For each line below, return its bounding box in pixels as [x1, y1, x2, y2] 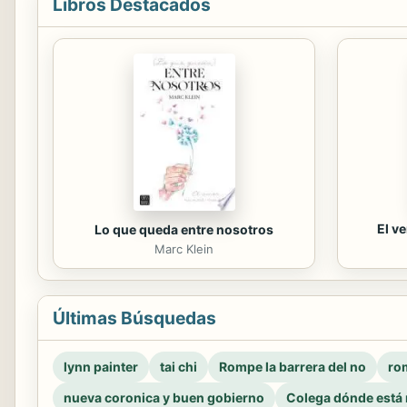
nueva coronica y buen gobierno [64, 389, 264, 405]
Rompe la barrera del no [219, 358, 366, 374]
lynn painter [64, 358, 138, 374]
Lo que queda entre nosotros [94, 221, 273, 237]
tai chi [160, 358, 197, 374]
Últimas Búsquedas [53, 306, 216, 329]
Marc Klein [154, 241, 213, 256]
